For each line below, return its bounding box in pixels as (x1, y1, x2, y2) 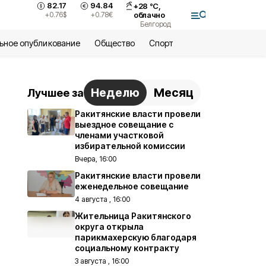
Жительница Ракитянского (75, 211, 191, 221)
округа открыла (75, 221, 144, 232)
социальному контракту (75, 243, 179, 253)
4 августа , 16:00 (75, 195, 130, 204)
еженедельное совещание (75, 181, 189, 191)
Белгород (140, 20, 171, 28)
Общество (94, 38, 135, 48)
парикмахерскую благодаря (75, 232, 197, 242)
